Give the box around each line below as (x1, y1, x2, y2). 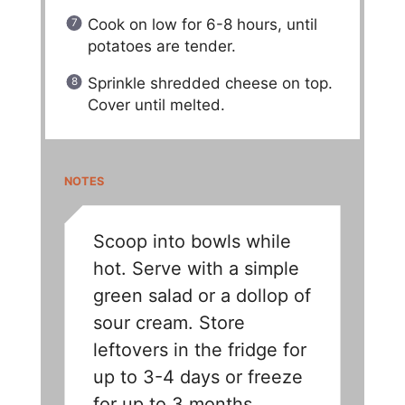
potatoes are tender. (87, 37, 236, 56)
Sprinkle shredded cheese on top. (87, 74, 333, 93)
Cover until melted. (87, 96, 225, 115)
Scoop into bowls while (92, 231, 291, 253)
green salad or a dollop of (92, 285, 311, 307)
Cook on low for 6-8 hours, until (87, 15, 317, 34)
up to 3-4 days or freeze (92, 366, 303, 389)
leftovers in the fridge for (92, 339, 306, 362)
